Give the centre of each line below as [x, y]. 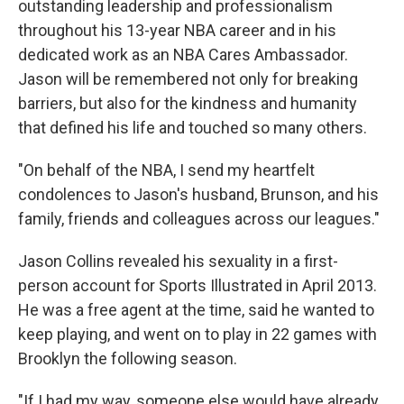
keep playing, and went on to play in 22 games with [197, 334]
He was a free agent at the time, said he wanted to [196, 310]
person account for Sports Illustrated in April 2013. [197, 285]
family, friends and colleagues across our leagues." [199, 219]
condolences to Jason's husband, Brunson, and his [198, 194]
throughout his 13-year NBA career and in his [177, 30]
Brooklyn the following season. [128, 358]
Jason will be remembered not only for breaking [188, 79]
